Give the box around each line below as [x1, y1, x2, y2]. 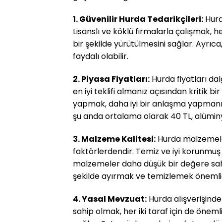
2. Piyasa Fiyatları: [73, 73, 150, 85]
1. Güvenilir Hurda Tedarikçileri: [73, 13, 203, 25]
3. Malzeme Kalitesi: [73, 133, 156, 145]
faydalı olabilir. [73, 51, 128, 62]
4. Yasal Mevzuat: [73, 193, 147, 205]
